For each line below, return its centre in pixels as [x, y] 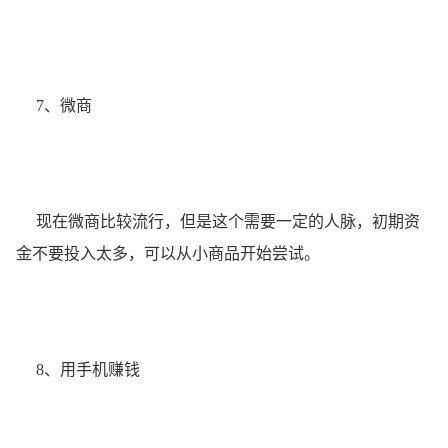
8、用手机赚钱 [78, 369]
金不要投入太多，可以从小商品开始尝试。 [168, 253]
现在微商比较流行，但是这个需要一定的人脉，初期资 [218, 221]
